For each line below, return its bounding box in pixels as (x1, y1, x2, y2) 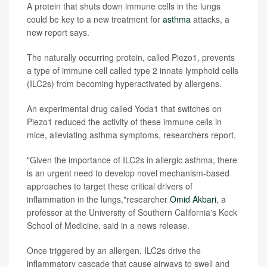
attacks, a (191, 13, 229, 25)
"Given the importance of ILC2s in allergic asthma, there (27, 154, 237, 166)
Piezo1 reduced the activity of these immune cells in (27, 116, 222, 128)
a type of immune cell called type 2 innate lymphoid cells (27, 64, 238, 76)
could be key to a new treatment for (27, 13, 163, 25)
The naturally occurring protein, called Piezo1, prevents (27, 51, 235, 63)
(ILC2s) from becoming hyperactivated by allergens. (27, 77, 222, 89)
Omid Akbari (170, 193, 216, 205)
